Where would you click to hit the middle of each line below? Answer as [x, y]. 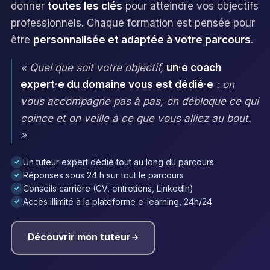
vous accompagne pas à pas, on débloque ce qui [140, 101]
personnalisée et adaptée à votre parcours [142, 39]
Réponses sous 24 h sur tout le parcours [103, 175]
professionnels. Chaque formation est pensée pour [133, 23]
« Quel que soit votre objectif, [93, 67]
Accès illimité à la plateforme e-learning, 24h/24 [118, 201]
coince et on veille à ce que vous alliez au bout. [136, 118]
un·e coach [194, 67]
